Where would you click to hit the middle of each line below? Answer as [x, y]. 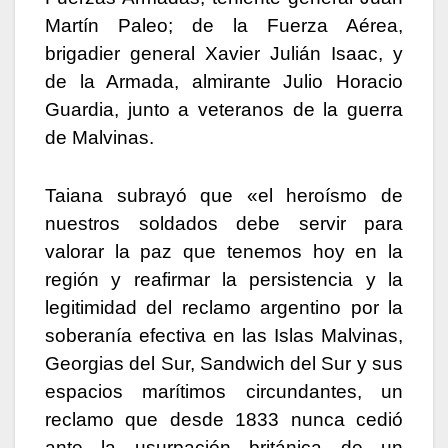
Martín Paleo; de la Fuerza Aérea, [224, 26]
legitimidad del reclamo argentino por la [224, 308]
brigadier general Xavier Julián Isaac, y [224, 54]
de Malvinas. [99, 138]
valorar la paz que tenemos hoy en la [224, 252]
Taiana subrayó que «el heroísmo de [224, 196]
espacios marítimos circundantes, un [224, 392]
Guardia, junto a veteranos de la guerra [224, 110]
